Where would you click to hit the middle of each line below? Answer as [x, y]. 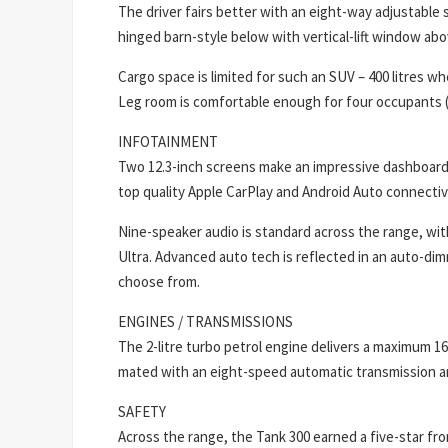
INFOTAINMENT [168, 142]
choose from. [159, 282]
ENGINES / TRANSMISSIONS [205, 322]
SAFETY [142, 412]
